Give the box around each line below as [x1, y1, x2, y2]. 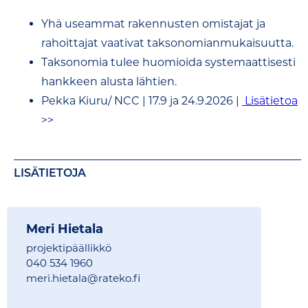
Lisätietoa [242, 94, 298, 107]
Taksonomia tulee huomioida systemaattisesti [41, 56, 296, 69]
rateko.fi [98, 272, 140, 285]
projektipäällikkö [26, 241, 111, 255]
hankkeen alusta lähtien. [41, 75, 177, 88]
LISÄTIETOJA [14, 166, 86, 179]
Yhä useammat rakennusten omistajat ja [41, 17, 265, 30]
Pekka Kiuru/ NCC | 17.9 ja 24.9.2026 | [41, 94, 242, 107]
